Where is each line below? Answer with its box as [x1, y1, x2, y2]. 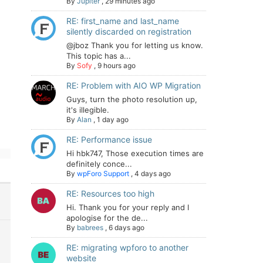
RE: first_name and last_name [66, 16, 179, 26]
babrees [77, 223, 103, 232]
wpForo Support [77, 169, 129, 178]
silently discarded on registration [66, 26, 191, 36]
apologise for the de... [66, 213, 148, 222]
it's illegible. [66, 105, 109, 114]
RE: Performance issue [66, 134, 152, 144]
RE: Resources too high [66, 188, 154, 198]
